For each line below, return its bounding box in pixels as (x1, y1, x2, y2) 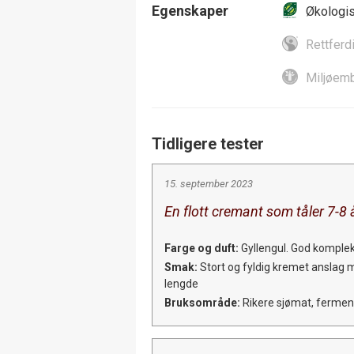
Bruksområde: (164, 296, 240, 309)
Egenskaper (152, 2, 228, 19)
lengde (164, 277, 198, 290)
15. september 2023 (164, 177, 253, 190)
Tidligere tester (152, 134, 264, 153)
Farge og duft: (164, 241, 239, 254)
